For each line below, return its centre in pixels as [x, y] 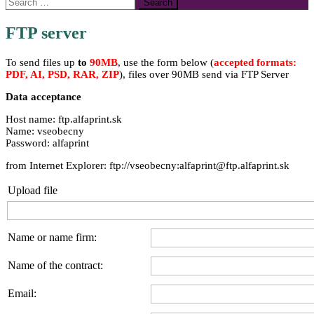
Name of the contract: [55, 265]
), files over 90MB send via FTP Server [204, 74]
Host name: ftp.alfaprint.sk [64, 119]
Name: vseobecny [45, 131]
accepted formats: [255, 62]
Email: [22, 293]
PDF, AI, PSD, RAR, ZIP [62, 74]
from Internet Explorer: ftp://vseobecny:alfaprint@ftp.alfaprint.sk [148, 165]
